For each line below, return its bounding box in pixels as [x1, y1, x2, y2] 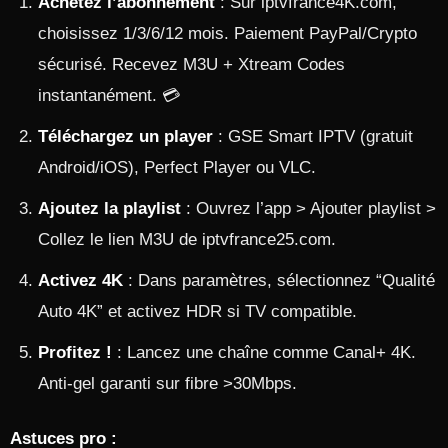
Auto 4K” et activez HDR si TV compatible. [38, 302, 357, 321]
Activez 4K [38, 271, 123, 290]
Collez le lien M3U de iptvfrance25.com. [38, 230, 336, 249]
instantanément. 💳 [38, 86, 180, 105]
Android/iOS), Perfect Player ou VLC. [38, 158, 316, 177]
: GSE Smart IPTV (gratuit [213, 127, 413, 146]
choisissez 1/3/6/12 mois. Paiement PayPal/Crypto [38, 24, 417, 43]
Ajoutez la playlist [38, 199, 181, 218]
